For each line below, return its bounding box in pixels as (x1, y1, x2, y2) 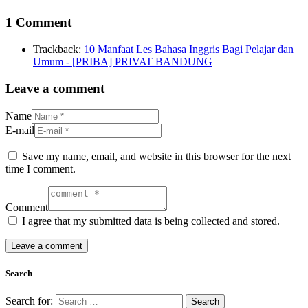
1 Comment (5, 15, 71, 30)
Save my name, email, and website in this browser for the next (22, 150, 291, 162)
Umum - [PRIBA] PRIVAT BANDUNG (33, 56, 212, 68)
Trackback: (33, 43, 84, 56)
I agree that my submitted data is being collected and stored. (22, 214, 280, 227)
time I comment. (5, 162, 76, 175)
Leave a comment (5, 80, 104, 96)
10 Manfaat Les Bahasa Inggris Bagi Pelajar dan (84, 43, 294, 56)
